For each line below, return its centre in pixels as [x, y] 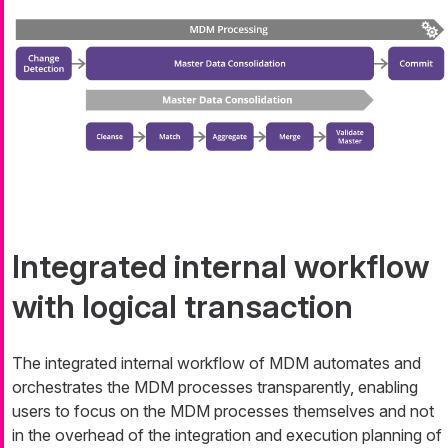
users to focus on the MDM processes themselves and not [223, 411]
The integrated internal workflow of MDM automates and [216, 363]
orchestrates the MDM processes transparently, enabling [215, 387]
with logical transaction [182, 307]
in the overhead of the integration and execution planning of [227, 435]
